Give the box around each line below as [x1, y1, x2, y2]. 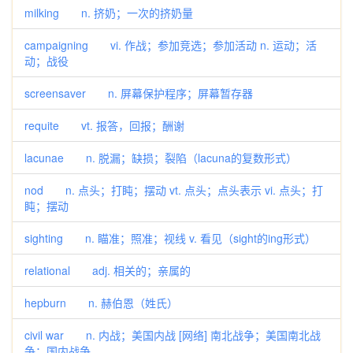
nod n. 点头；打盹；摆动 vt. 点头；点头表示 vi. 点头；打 [24, 182, 323, 198]
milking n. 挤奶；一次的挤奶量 [24, 5, 193, 20]
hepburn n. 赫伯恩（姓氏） [24, 295, 178, 310]
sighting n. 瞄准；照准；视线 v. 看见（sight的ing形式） [24, 230, 316, 246]
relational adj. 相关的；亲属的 [24, 262, 191, 278]
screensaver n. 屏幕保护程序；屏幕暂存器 [24, 85, 253, 101]
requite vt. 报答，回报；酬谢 [24, 117, 184, 133]
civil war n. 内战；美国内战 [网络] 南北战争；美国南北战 [24, 327, 321, 343]
